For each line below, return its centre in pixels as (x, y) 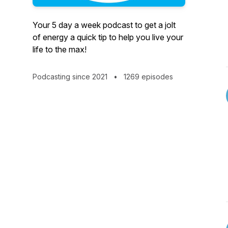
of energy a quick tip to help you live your (108, 37)
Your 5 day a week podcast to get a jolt (104, 25)
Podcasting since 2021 (71, 77)
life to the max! (60, 49)
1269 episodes (147, 77)
